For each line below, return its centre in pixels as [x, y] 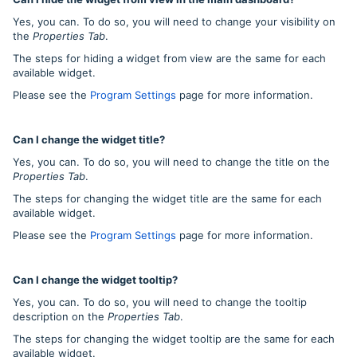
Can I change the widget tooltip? [95, 280]
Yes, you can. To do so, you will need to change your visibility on [174, 22]
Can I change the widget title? [89, 140]
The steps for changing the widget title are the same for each [167, 199]
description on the [60, 317]
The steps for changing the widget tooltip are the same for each [174, 339]
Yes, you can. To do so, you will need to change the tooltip [160, 302]
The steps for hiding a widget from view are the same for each [169, 59]
